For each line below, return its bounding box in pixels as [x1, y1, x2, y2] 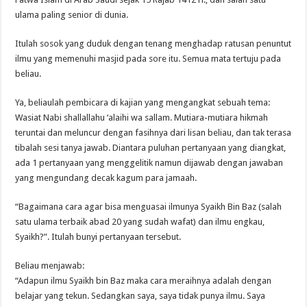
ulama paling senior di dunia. [15, 9, 129, 20]
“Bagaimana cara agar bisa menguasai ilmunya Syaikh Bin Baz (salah [15, 201, 282, 212]
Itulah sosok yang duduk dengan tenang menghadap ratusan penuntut [15, 38, 292, 49]
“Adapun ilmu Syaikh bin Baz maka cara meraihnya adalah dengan [15, 275, 272, 286]
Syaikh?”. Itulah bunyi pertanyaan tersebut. [15, 231, 182, 242]
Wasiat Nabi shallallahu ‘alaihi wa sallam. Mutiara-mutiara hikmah [15, 112, 269, 123]
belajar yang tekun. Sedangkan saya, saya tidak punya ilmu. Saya [15, 290, 266, 301]
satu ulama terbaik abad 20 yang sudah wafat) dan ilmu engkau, [15, 216, 265, 227]
